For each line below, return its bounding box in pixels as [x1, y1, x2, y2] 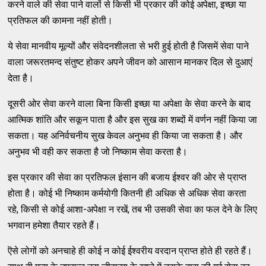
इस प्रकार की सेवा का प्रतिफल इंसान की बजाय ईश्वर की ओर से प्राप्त [8, 171, 247, 183]
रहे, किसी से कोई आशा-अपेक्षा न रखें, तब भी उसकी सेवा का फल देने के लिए [8, 203, 258, 215]
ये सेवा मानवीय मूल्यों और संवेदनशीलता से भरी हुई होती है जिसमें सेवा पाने [8, 40, 249, 52]
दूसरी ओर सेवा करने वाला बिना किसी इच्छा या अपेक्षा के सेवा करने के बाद [8, 97, 251, 109]
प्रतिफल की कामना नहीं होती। [8, 14, 113, 26]
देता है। [8, 72, 34, 84]
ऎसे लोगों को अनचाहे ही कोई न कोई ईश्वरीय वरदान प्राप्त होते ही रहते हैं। [8, 245, 253, 256]
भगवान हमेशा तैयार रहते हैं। [8, 219, 101, 231]
